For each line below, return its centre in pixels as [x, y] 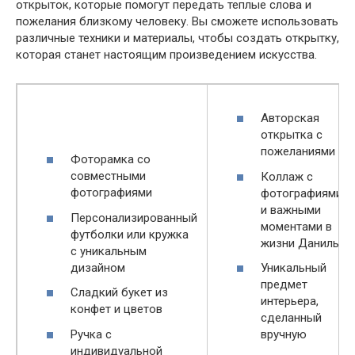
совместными [108, 176]
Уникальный [294, 268]
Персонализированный [134, 218]
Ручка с [91, 334]
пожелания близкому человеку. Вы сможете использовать [177, 21]
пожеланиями [298, 151]
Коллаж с [287, 176]
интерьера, [290, 301]
